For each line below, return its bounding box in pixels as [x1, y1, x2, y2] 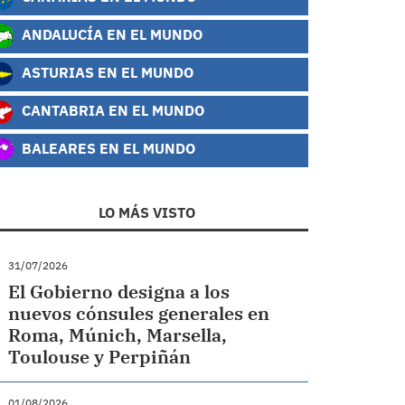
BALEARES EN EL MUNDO [18, 138, 196, 158]
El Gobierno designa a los [8, 279, 231, 304]
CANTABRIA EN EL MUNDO [18, 100, 205, 120]
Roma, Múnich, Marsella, [8, 323, 228, 347]
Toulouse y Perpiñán [8, 344, 192, 369]
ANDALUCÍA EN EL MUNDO [18, 24, 203, 44]
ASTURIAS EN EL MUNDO [18, 62, 194, 82]
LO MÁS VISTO [99, 203, 196, 221]
